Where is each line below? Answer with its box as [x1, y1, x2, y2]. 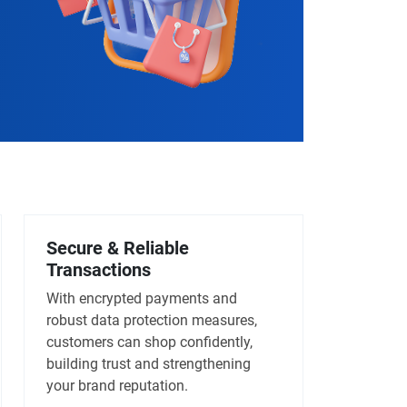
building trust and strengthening [45, 355, 251, 373]
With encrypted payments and [45, 290, 237, 308]
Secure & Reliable [45, 237, 189, 260]
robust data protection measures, [45, 312, 257, 330]
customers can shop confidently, [45, 333, 253, 352]
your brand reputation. [45, 377, 188, 395]
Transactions [45, 259, 151, 282]
